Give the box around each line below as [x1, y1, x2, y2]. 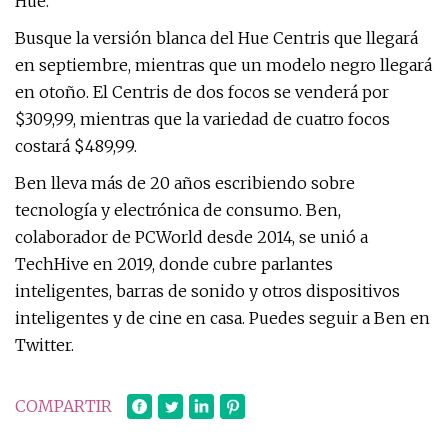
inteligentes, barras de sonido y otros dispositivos [15, 281, 400, 301]
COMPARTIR [15, 396, 112, 416]
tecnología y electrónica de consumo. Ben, [15, 200, 341, 220]
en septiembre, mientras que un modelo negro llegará [15, 55, 432, 75]
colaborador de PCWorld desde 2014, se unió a [15, 227, 368, 247]
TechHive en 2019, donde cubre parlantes [15, 254, 333, 274]
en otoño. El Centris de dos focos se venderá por [15, 82, 389, 102]
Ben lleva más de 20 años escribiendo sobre [15, 173, 355, 193]
